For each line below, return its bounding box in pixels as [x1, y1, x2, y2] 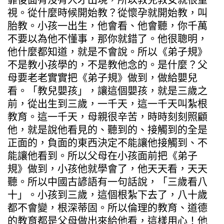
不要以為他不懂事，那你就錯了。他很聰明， [7, 32, 207, 45]
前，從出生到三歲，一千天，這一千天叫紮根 [7, 97, 207, 110]
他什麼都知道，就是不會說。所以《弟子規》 [7, 45, 207, 58]
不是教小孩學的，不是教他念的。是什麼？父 [7, 58, 207, 71]
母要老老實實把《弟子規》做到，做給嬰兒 [7, 71, 197, 84]
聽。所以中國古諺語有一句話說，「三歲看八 [7, 175, 207, 188]
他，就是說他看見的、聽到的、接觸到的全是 [7, 123, 207, 136]
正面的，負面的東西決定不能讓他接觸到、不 [7, 136, 207, 149]
